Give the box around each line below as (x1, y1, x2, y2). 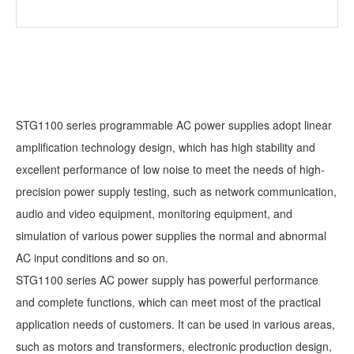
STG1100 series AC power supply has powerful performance (16, 272, 318, 288)
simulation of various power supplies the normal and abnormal (16, 228, 326, 244)
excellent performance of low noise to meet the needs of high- (16, 161, 325, 178)
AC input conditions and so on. (16, 250, 168, 266)
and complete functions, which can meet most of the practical (16, 294, 321, 311)
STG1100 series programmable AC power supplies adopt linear (16, 117, 332, 134)
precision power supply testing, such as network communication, (16, 183, 337, 200)
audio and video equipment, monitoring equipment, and (16, 205, 292, 222)
